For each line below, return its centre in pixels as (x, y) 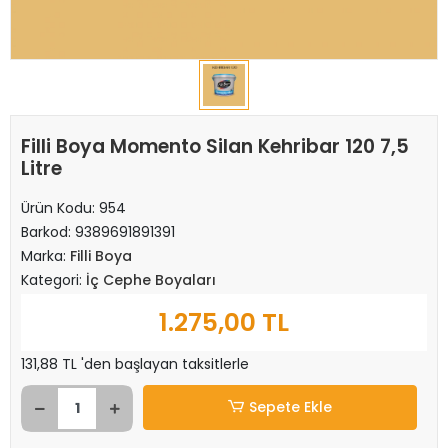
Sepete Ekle (291, 407)
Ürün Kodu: (60, 208)
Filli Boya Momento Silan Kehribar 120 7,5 (215, 146)
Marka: (45, 256)
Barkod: (48, 232)
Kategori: (53, 280)
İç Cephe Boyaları (151, 280)
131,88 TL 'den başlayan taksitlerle (135, 364)
